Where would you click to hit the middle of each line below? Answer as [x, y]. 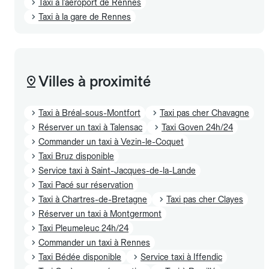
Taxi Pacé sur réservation [86, 185]
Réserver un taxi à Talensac [90, 127]
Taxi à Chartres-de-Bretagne [93, 199]
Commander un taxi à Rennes [94, 242]
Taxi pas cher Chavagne [204, 113]
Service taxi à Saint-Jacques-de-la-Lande [117, 170]
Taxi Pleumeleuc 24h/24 [83, 228]
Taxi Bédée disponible [80, 257]
